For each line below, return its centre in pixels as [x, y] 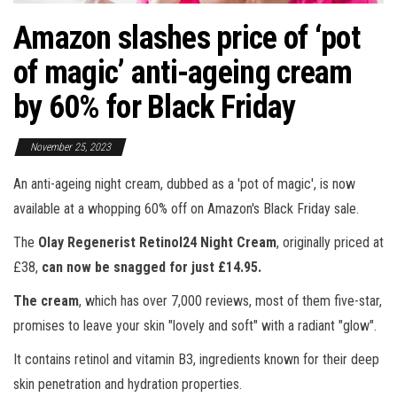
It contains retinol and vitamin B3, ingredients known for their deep [196, 359]
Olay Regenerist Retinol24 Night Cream [157, 242]
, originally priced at [330, 242]
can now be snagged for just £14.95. [152, 267]
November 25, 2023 [70, 147]
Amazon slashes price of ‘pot [187, 38]
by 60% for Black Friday [155, 107]
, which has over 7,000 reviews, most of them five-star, [230, 301]
